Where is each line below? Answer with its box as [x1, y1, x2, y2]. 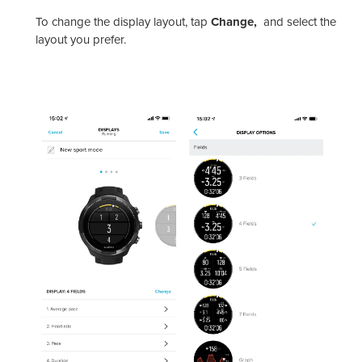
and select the [260, 16, 336, 29]
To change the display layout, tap [36, 16, 208, 29]
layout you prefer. [36, 34, 126, 47]
